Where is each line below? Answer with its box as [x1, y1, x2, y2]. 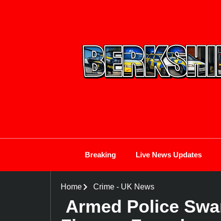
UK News [120, 183, 154, 191]
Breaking [84, 150, 116, 159]
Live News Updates [135, 150, 202, 159]
